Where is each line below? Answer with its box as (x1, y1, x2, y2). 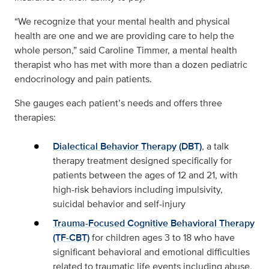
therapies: (14, 110, 56, 125)
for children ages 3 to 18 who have (89, 231, 235, 245)
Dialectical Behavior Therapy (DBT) (53, 139, 202, 154)
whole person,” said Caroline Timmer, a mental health (14, 43, 237, 58)
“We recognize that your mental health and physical (14, 14, 230, 29)
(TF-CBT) (53, 231, 89, 245)
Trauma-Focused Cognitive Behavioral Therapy (53, 216, 255, 231)
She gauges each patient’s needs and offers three (14, 96, 222, 110)
